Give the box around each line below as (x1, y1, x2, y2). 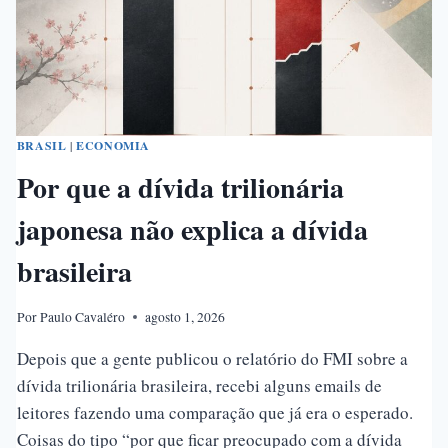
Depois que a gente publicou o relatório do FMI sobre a (16, 346, 408, 370)
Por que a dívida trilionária (16, 166, 344, 208)
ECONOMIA (76, 137, 150, 155)
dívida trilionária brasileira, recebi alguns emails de (16, 373, 382, 397)
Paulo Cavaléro (39, 307, 125, 326)
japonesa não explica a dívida (16, 208, 368, 250)
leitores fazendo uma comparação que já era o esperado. (16, 400, 413, 424)
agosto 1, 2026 (144, 307, 225, 326)
